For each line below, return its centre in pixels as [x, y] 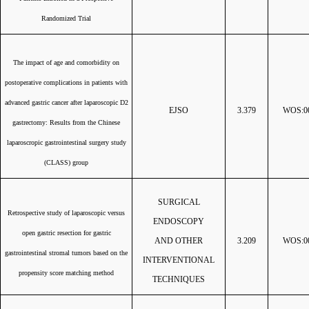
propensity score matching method [66, 273]
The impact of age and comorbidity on [66, 62]
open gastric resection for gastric [66, 233]
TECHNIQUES [179, 279]
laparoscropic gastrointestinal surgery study [66, 142]
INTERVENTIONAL [179, 260]
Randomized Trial [66, 18]
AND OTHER [179, 241]
